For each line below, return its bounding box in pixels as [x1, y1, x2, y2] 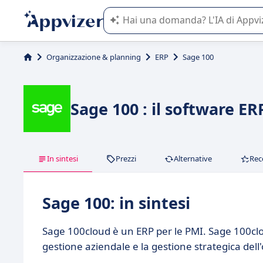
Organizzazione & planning [46, 52, 141, 62]
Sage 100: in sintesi [42, 192, 190, 214]
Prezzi [116, 153, 136, 164]
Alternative [174, 153, 212, 164]
